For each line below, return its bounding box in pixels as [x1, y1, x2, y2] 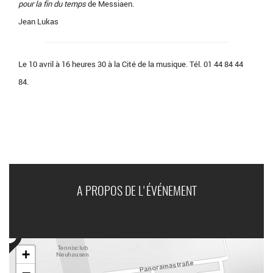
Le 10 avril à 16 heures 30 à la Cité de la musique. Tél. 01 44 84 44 [18, 58, 243, 69]
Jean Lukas [18, 16, 58, 27]
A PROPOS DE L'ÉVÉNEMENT [76, 186, 197, 198]
